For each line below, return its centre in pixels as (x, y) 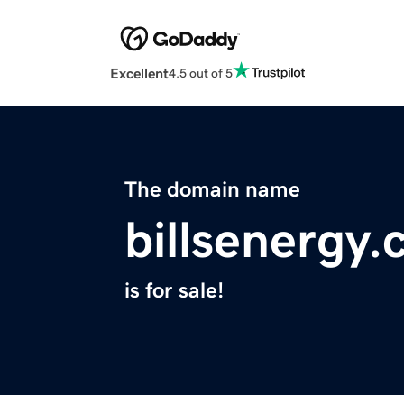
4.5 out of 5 (201, 73)
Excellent (139, 73)
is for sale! (174, 291)
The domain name (212, 190)
